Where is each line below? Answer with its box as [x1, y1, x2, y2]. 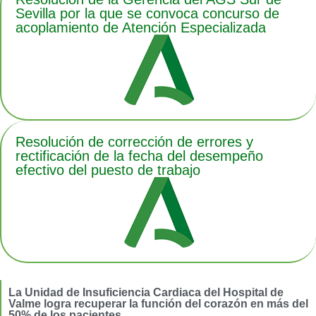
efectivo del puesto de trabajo [16, 162, 200, 178]
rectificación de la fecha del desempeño [16, 148, 263, 164]
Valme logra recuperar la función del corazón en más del [8, 298, 308, 310]
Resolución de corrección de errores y [16, 134, 253, 150]
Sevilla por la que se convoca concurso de [16, 6, 279, 22]
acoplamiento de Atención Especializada [16, 20, 266, 36]
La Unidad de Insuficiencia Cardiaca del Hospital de [8, 286, 284, 299]
